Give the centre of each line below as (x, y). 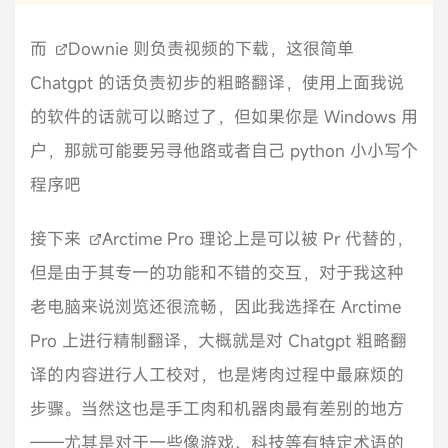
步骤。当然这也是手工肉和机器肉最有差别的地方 (217, 409)
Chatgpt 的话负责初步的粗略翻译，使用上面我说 (217, 83)
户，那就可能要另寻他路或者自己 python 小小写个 (224, 151)
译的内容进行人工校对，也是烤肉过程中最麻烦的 (217, 375)
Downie (98, 49)
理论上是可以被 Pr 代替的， (303, 239)
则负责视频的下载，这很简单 (241, 49)
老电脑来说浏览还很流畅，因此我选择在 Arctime (215, 307)
